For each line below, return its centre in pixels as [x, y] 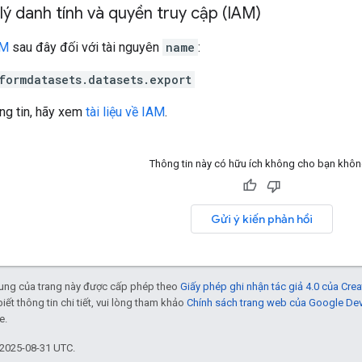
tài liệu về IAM [125, 112]
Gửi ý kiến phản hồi [261, 219]
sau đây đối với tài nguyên [86, 47]
